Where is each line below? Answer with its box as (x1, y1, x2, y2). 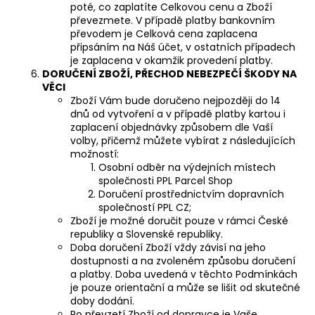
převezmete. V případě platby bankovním (70, 13, 275, 27)
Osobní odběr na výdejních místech (98, 160, 276, 174)
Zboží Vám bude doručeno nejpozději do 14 (70, 93, 281, 108)
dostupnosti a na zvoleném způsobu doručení (70, 253, 295, 268)
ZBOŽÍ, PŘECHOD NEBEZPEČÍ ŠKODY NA (96, 66, 297, 81)
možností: (70, 146, 119, 161)
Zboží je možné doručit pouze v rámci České (70, 213, 288, 228)
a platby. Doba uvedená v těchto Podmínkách (70, 266, 297, 281)
